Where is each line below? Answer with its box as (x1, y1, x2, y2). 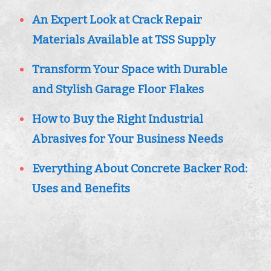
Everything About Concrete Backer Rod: (32, 161, 248, 175)
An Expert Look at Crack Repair (32, 12, 203, 27)
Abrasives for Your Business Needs (32, 131, 224, 146)
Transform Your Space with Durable (32, 62, 228, 76)
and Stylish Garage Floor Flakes (32, 82, 204, 96)
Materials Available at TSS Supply (32, 32, 216, 47)
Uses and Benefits (32, 181, 131, 195)
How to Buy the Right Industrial (32, 111, 204, 126)
